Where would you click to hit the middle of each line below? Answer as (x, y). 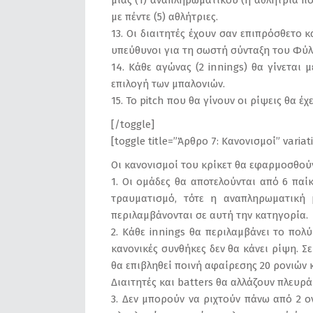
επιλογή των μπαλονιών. (168, 84)
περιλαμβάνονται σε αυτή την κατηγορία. (210, 215)
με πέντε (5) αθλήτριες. (165, 17)
